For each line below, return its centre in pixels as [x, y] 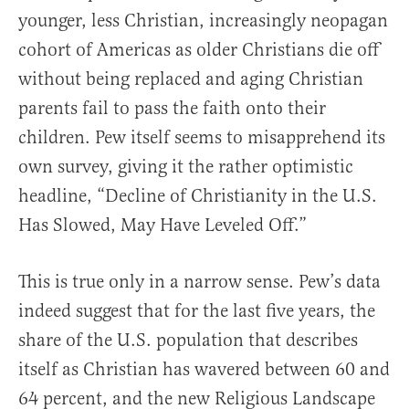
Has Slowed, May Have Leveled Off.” [163, 225]
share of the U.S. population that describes [188, 341]
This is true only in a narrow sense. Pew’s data [199, 282]
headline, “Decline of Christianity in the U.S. [198, 196]
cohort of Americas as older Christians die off [199, 50]
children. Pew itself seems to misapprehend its [202, 138]
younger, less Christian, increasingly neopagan [203, 21]
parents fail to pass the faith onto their [172, 109]
